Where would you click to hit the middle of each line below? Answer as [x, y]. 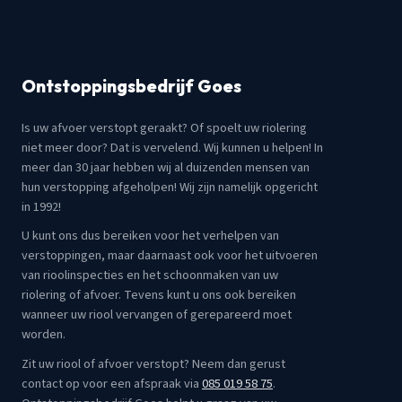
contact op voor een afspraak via [112, 383]
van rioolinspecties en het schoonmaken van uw [150, 275]
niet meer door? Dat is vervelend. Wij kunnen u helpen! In [172, 148]
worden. [44, 335]
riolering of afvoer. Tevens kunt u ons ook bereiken [159, 295]
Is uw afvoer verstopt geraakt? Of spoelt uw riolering [164, 128]
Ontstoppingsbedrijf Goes [131, 86]
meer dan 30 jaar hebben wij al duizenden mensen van [166, 167]
